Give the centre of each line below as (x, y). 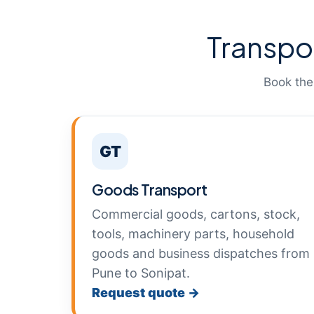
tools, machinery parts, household (193, 234)
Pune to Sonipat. (141, 273)
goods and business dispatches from (201, 253)
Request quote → (146, 293)
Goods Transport (150, 190)
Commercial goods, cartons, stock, (196, 214)
